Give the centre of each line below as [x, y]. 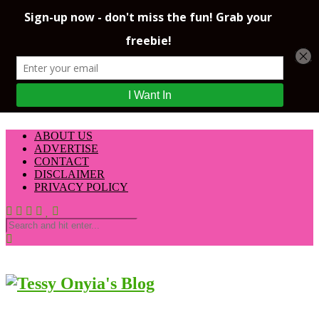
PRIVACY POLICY [81, 187]
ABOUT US [63, 136]
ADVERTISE [66, 148]
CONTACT [62, 161]
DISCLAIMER [69, 174]
